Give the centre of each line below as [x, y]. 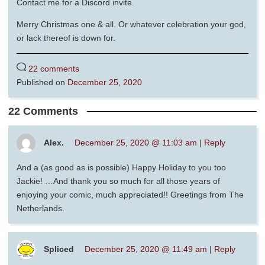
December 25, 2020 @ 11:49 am [146, 249]
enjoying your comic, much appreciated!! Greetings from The [130, 194]
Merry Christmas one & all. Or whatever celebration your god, [131, 24]
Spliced [59, 249]
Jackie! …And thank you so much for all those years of [118, 181]
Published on [42, 82]
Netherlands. [41, 208]
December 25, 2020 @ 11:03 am [136, 142]
